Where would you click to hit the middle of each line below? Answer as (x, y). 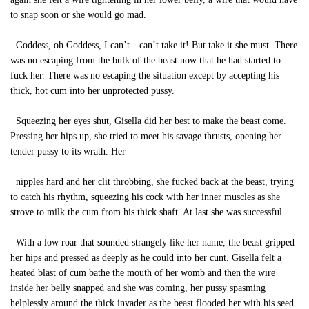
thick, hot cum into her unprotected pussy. (92, 91)
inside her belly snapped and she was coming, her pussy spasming (138, 288)
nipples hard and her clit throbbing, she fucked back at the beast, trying (152, 182)
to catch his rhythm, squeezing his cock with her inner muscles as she (145, 197)
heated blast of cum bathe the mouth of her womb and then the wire (143, 273)
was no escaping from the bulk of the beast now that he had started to (146, 60)
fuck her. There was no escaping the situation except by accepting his (145, 76)
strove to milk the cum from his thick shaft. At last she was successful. (148, 212)
